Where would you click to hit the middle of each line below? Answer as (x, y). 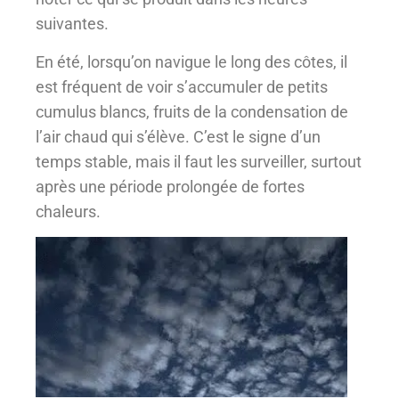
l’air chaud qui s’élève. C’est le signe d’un (178, 136)
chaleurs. (68, 211)
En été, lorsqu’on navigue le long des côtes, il (191, 61)
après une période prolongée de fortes (170, 186)
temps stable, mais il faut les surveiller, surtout (199, 161)
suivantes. (72, 24)
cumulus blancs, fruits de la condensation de (192, 111)
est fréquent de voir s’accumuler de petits (182, 86)
